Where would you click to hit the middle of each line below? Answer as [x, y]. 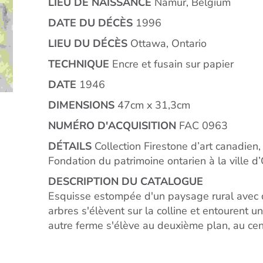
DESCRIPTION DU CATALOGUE [126, 182]
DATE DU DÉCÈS [90, 23]
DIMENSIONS [81, 105]
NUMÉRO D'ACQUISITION [112, 126]
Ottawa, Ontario [167, 44]
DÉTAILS [70, 146]
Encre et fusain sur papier [171, 64]
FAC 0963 [202, 126]
